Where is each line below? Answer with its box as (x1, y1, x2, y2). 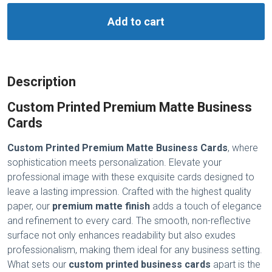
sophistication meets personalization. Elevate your (7, 157, 222, 169)
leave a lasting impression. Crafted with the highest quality (7, 186, 251, 198)
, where (228, 142, 258, 154)
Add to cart (107, 15, 165, 29)
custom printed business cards (69, 259, 211, 271)
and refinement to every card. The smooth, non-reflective (7, 215, 251, 227)
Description (7, 74, 76, 90)
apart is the (211, 259, 260, 271)
